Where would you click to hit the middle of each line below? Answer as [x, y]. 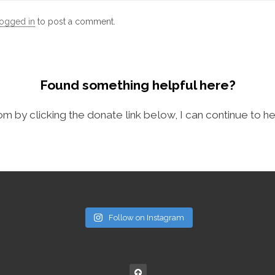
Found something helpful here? [137, 85]
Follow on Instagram [146, 218]
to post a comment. [75, 21]
